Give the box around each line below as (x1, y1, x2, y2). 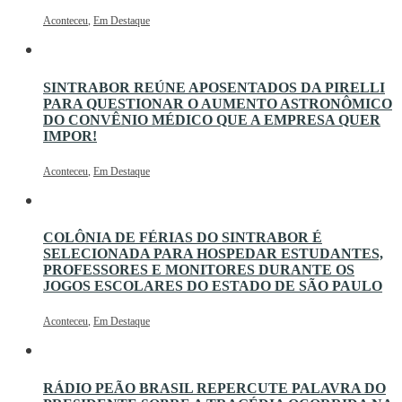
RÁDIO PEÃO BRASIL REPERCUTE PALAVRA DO (43, 380, 386, 396)
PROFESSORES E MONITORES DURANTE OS (43, 262, 354, 278)
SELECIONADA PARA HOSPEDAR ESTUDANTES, (43, 246, 383, 262)
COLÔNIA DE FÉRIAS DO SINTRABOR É (43, 230, 322, 246)
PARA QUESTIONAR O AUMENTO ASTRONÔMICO (43, 95, 392, 111)
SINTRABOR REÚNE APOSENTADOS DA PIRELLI (43, 79, 385, 95)
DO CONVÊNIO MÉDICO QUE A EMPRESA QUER (43, 111, 380, 127)
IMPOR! (43, 127, 97, 144)
